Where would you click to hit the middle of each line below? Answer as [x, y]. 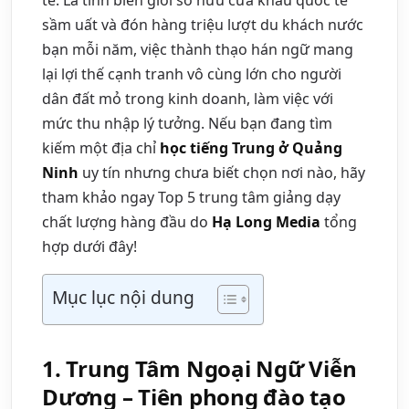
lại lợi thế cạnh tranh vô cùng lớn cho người [192, 73]
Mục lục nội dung [123, 297]
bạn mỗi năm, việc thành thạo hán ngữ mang [198, 49]
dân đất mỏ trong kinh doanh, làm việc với [188, 98]
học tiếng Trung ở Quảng [251, 147]
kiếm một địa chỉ [101, 147]
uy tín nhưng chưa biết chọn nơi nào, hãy [222, 172]
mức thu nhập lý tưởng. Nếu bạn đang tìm [187, 123]
